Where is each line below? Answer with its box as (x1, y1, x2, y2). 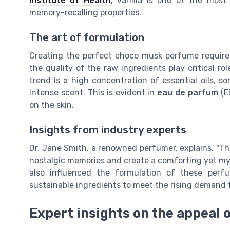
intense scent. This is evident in (29, 88, 158, 98)
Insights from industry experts (29, 124, 186, 137)
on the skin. (29, 100, 74, 110)
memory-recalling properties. (29, 7, 141, 17)
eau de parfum (157, 88, 218, 98)
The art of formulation (29, 31, 144, 44)
